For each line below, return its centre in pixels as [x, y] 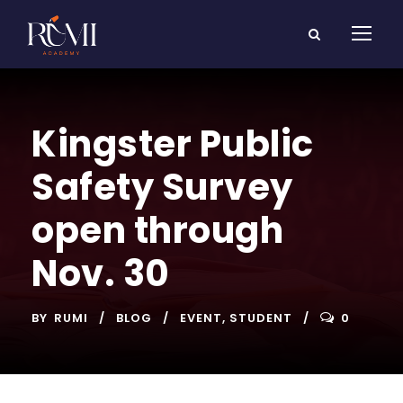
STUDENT [261, 318]
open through [157, 230]
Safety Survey [162, 187]
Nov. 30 [101, 273]
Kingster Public [173, 143]
